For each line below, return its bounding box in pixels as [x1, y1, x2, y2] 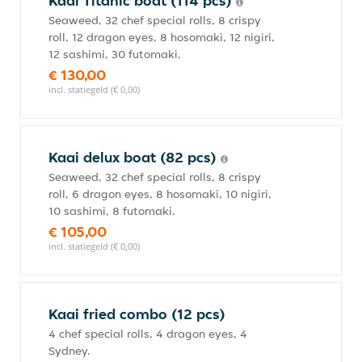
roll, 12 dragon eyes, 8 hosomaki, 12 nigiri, [48, 30, 275, 44]
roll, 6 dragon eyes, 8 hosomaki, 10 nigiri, [48, 187, 271, 201]
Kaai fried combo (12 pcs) [48, 305, 225, 323]
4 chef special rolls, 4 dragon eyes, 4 [48, 326, 247, 341]
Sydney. [48, 343, 90, 358]
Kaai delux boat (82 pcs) [48, 148, 221, 166]
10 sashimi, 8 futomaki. [48, 204, 175, 218]
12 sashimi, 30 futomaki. [48, 47, 181, 61]
